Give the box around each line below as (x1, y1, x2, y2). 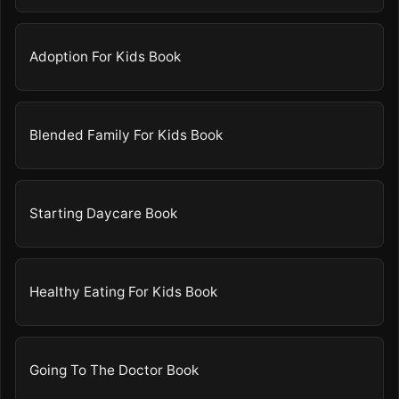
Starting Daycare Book (29, 205, 178, 223)
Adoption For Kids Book (29, 48, 182, 66)
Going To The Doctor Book (29, 362, 199, 379)
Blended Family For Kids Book (29, 126, 224, 144)
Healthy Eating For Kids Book (29, 283, 218, 301)
